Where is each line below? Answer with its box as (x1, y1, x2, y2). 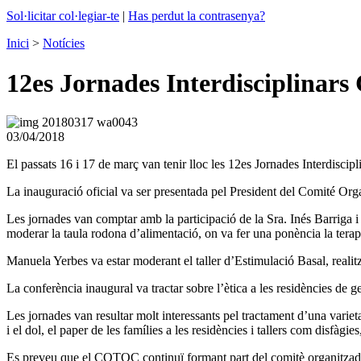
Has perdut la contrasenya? (128, 9, 265, 23)
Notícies (43, 36, 85, 51)
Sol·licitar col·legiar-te (6, 9, 119, 23)
